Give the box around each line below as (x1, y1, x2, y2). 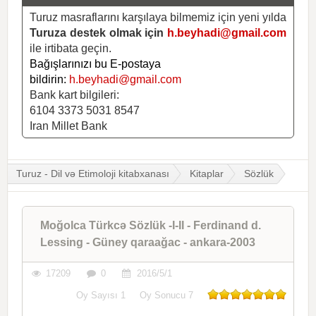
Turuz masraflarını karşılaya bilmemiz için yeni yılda (30, 11, 286, 23)
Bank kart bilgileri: (30, 88, 119, 101)
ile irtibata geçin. (30, 42, 111, 54)
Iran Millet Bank (30, 119, 107, 132)
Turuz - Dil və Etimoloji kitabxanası (16, 167, 169, 179)
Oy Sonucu (140, 289, 188, 300)
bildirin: (30, 73, 69, 85)
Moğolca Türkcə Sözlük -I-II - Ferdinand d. (40, 219, 261, 231)
